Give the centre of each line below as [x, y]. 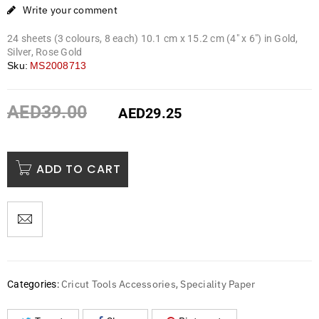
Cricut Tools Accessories [118, 284]
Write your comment [70, 10]
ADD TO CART [78, 169]
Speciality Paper [218, 284]
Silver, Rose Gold [45, 52]
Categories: [33, 284]
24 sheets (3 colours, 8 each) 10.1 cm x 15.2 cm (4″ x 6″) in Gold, [153, 39]
